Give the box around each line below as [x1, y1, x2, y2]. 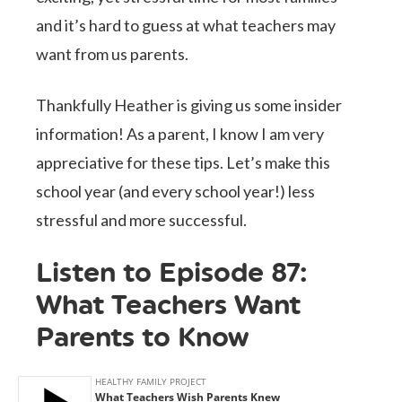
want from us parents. [36, 44, 189, 64]
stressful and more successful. [36, 210, 248, 230]
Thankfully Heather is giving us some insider [36, 95, 343, 115]
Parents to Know [36, 320, 249, 354]
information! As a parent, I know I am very [36, 124, 325, 144]
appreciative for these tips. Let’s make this [36, 153, 331, 172]
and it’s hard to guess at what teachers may [36, 15, 336, 35]
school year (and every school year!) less [36, 181, 316, 201]
